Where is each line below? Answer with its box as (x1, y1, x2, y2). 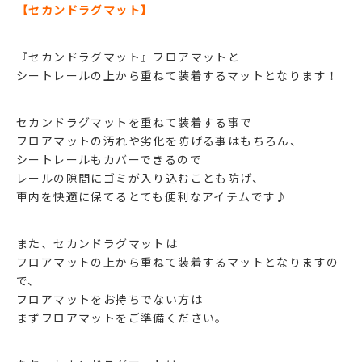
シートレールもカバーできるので (16, 150, 202, 167)
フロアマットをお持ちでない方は (16, 290, 203, 307)
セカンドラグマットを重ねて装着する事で (16, 113, 253, 130)
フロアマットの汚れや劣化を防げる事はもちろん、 (16, 132, 303, 149)
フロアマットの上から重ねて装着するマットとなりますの (16, 253, 339, 270)
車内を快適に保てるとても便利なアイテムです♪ (16, 187, 288, 204)
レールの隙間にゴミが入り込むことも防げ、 (16, 169, 264, 186)
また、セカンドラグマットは (16, 234, 179, 251)
